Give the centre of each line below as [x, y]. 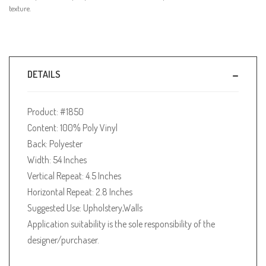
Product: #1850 [56, 111]
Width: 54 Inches [57, 159]
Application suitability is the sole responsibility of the [121, 224]
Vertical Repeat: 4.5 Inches [74, 175]
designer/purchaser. [63, 240]
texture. [20, 8]
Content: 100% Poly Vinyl [72, 127]
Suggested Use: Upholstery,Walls [85, 208]
